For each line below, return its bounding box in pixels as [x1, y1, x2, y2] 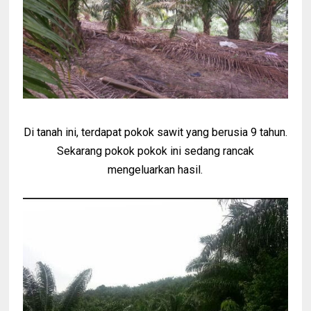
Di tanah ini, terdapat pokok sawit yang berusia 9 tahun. [23, 125, 287, 139]
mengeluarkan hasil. [108, 162, 203, 176]
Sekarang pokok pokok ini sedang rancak [56, 144, 254, 158]
